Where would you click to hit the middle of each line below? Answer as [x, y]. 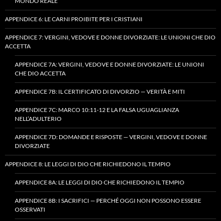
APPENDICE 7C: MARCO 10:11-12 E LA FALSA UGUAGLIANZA [97, 110]
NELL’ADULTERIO [38, 118]
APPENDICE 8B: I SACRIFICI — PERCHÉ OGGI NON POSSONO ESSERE [108, 200]
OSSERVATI [30, 209]
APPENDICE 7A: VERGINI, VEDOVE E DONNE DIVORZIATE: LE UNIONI [110, 64]
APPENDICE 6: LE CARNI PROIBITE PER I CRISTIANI [74, 19]
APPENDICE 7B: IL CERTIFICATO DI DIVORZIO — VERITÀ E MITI [100, 91]
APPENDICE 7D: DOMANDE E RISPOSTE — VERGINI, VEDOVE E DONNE [111, 137]
